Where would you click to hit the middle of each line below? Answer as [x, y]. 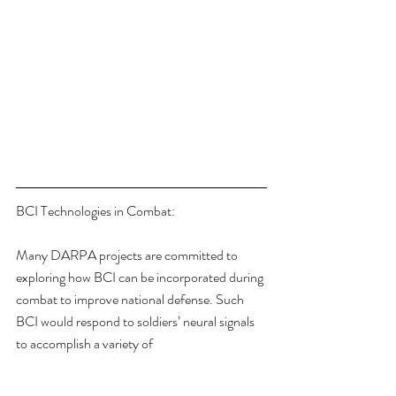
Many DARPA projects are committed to [128, 255]
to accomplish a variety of [84, 343]
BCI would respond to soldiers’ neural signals [137, 321]
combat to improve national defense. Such [131, 299]
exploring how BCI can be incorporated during [141, 277]
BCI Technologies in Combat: [95, 210]
